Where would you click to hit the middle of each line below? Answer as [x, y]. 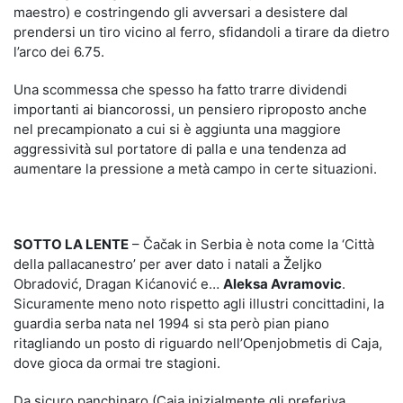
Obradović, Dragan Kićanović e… [118, 284]
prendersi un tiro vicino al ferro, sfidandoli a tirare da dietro [201, 32]
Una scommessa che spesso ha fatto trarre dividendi [180, 90]
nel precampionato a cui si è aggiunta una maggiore [177, 129]
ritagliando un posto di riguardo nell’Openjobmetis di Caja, [198, 343]
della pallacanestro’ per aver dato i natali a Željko [168, 264]
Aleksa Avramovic [282, 284]
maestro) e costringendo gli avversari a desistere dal [181, 12]
